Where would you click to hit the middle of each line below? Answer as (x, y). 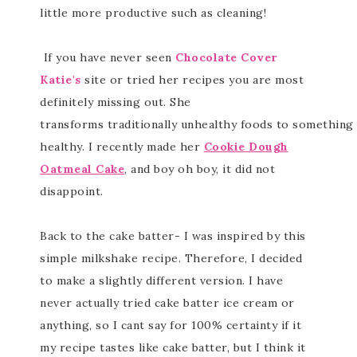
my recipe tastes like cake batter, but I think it (173, 348)
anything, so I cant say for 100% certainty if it (171, 326)
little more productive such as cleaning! (153, 13)
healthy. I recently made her (122, 147)
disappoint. (72, 192)
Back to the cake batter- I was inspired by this (173, 236)
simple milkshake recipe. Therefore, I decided (171, 259)
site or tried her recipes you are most (192, 80)
